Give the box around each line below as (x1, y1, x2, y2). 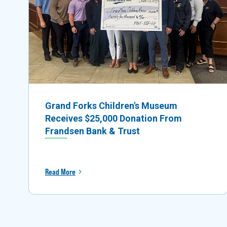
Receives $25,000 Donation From (45, 112, 182, 124)
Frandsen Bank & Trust (45, 125, 140, 136)
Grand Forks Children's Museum (45, 100, 177, 111)
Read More (45, 167, 75, 177)
